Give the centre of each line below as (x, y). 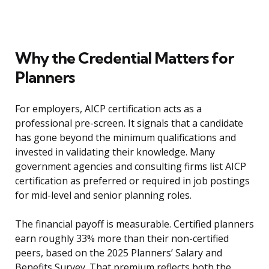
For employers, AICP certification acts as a (108, 109)
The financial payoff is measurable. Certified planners (134, 224)
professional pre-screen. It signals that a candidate (129, 123)
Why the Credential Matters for (124, 58)
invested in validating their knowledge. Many (115, 152)
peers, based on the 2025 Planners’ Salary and (119, 253)
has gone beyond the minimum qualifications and (125, 138)
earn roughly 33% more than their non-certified (122, 239)
